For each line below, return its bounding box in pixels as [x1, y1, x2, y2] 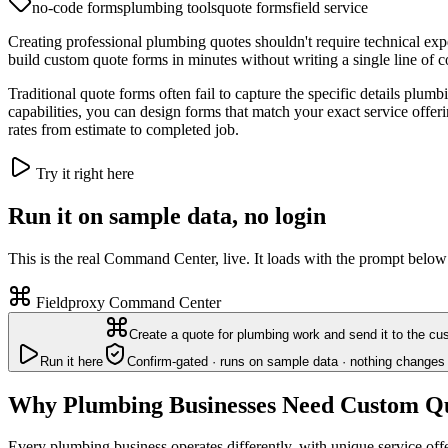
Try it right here [32, 164, 134, 182]
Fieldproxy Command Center [32, 293, 221, 311]
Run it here [40, 353, 103, 369]
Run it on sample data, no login [8, 202, 326, 229]
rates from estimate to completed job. [8, 120, 239, 138]
